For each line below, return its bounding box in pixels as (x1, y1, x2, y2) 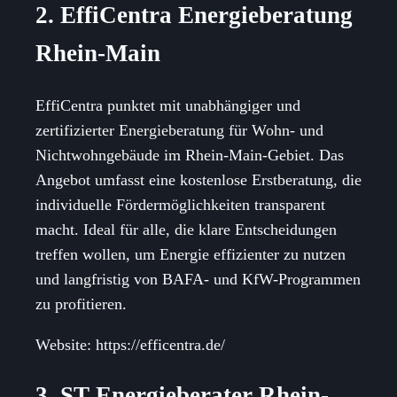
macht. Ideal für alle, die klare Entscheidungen (35, 220, 337, 238)
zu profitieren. (35, 294, 127, 313)
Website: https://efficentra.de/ (35, 335, 225, 354)
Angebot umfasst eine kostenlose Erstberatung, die (35, 170, 362, 189)
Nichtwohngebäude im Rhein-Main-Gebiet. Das (35, 145, 344, 164)
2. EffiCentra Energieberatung (35, 2, 353, 29)
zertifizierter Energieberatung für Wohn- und (35, 121, 323, 139)
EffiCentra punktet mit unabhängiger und (35, 96, 300, 114)
